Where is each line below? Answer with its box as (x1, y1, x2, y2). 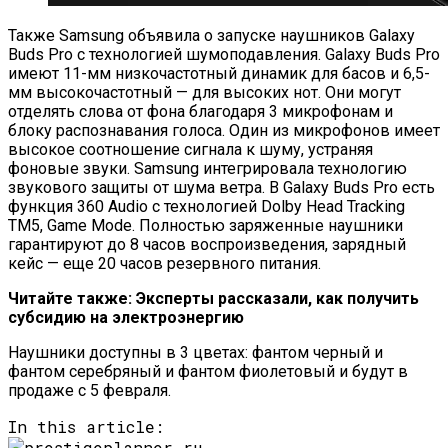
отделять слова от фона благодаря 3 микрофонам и (8, 101, 393, 121)
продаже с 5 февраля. (8, 380, 171, 400)
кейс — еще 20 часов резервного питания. (8, 253, 321, 273)
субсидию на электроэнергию (8, 307, 244, 327)
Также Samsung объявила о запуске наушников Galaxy (8, 25, 415, 45)
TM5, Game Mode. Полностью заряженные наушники (8, 215, 403, 235)
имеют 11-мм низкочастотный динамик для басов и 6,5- (8, 63, 430, 83)
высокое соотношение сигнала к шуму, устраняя (8, 139, 373, 159)
